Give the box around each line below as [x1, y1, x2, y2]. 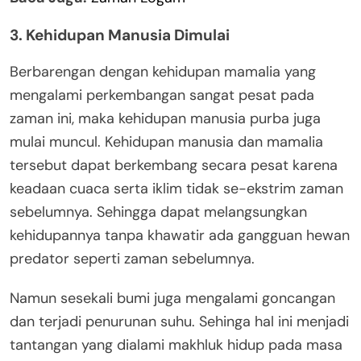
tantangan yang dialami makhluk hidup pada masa [10, 334, 342, 355]
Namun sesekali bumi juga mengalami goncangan [10, 288, 335, 308]
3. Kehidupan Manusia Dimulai [10, 24, 230, 45]
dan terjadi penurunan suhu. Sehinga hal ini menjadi [10, 311, 349, 331]
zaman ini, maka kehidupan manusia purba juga [10, 108, 321, 128]
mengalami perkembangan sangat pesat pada [10, 85, 314, 105]
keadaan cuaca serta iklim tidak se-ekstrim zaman [10, 178, 343, 198]
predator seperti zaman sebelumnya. [10, 248, 255, 268]
